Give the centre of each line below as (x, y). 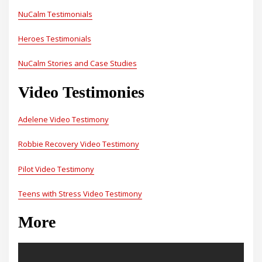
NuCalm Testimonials (56, 14)
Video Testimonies (82, 92)
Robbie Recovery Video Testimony (79, 144)
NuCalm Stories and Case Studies (78, 63)
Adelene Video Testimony (64, 119)
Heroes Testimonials (55, 39)
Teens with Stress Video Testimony (80, 193)
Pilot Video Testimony (56, 169)
